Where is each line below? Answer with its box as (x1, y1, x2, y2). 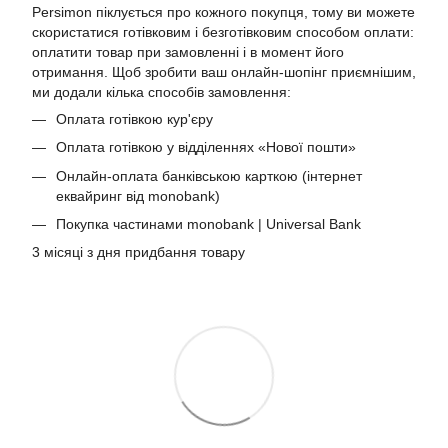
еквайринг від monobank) (56, 187, 220, 204)
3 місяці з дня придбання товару (32, 244, 245, 261)
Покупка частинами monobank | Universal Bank (56, 216, 361, 233)
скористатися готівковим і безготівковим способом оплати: (32, 23, 414, 40)
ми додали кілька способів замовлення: (32, 83, 291, 100)
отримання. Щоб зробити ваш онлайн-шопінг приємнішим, (32, 63, 416, 80)
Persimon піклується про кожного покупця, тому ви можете (32, 3, 415, 20)
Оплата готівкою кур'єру (56, 110, 213, 127)
